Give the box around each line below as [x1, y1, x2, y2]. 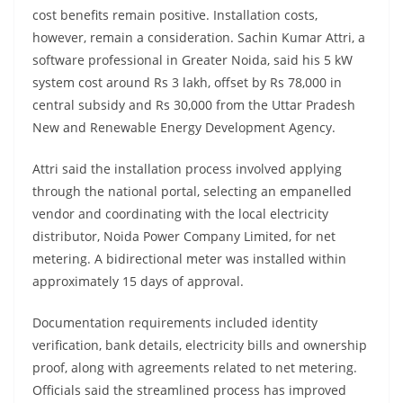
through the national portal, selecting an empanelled [32, 183, 352, 201]
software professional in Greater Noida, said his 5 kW [32, 51, 353, 69]
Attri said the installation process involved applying [32, 160, 342, 178]
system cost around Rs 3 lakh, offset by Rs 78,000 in [32, 74, 342, 92]
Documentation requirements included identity [32, 314, 318, 332]
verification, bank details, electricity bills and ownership [32, 336, 367, 354]
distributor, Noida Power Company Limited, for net [32, 228, 336, 246]
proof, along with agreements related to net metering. [32, 359, 357, 377]
